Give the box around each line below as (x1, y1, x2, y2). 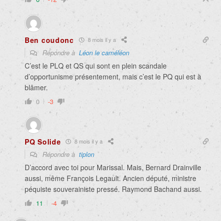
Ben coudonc (25, 35, 74, 45)
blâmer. (25, 82, 48, 92)
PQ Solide (25, 136, 61, 147)
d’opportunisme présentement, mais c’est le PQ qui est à (25, 71, 201, 81)
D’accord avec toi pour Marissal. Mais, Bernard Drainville (25, 162, 201, 172)
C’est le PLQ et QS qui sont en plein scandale (25, 60, 167, 71)
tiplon (79, 149, 94, 159)
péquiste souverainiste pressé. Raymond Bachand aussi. (25, 184, 202, 194)
